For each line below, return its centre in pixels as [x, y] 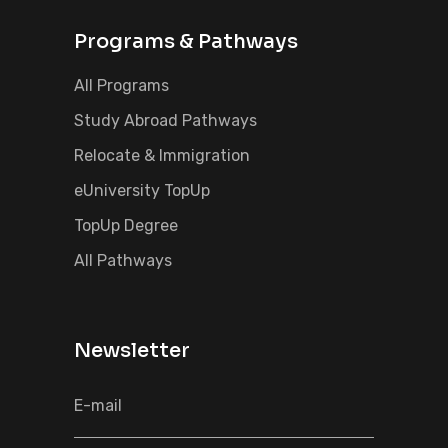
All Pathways [123, 260]
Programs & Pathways [186, 41]
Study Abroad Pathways [165, 120]
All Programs [121, 85]
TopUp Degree [126, 225]
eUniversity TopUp [142, 190]
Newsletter [132, 350]
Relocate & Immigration [162, 155]
